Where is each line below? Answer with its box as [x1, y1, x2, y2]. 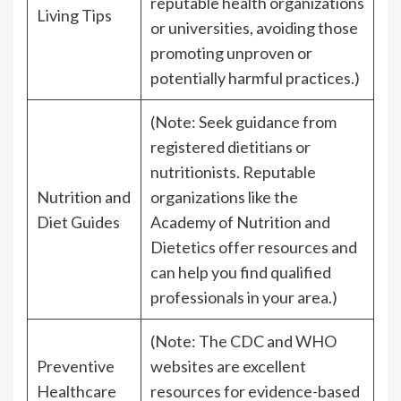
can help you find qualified [150, 262, 331, 283]
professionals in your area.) [150, 287, 337, 308]
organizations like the [150, 187, 298, 208]
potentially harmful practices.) [150, 68, 360, 89]
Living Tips [37, 5, 112, 26]
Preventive [37, 356, 115, 377]
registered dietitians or [150, 137, 311, 158]
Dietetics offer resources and [150, 237, 357, 258]
